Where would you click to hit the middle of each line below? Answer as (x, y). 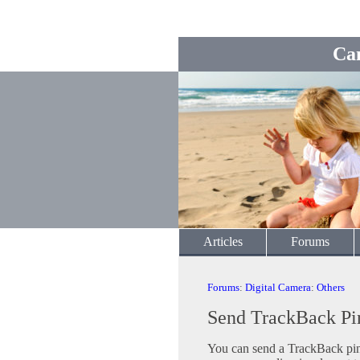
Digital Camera (278, 287)
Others (331, 287)
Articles (223, 241)
